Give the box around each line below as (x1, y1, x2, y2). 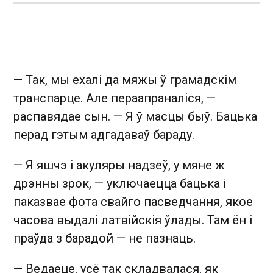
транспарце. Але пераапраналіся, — (13, 91, 216, 106)
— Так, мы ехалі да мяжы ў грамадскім (13, 73, 236, 88)
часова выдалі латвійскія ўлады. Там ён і (13, 213, 252, 228)
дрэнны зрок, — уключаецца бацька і (13, 176, 226, 191)
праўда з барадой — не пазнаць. (13, 231, 196, 246)
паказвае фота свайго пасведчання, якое (13, 194, 253, 210)
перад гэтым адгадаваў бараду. (13, 127, 194, 143)
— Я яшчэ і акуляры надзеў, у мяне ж (13, 158, 225, 173)
